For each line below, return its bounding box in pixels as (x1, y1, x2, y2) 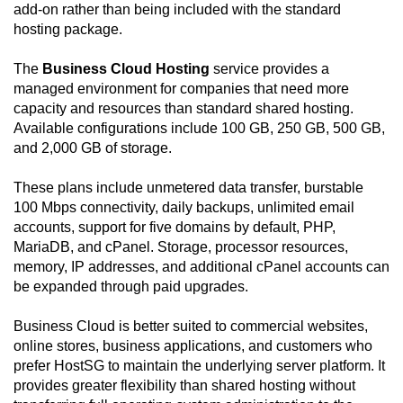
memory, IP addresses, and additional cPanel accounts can (13, 259, 390, 275)
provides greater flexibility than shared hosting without (13, 378, 355, 394)
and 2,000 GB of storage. (13, 140, 172, 157)
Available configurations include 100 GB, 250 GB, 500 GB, (13, 121, 385, 137)
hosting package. (13, 22, 122, 38)
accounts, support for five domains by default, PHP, (13, 219, 336, 236)
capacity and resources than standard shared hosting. (13, 101, 354, 117)
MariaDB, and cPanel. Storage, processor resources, (13, 239, 348, 255)
